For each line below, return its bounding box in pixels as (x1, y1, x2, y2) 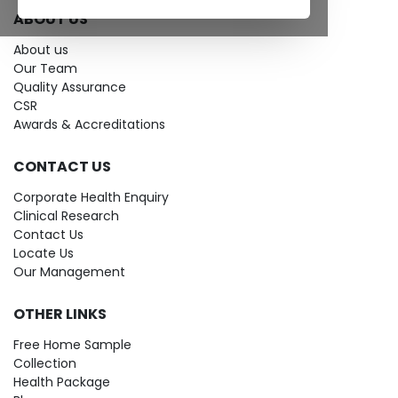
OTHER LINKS (13, 304, 107, 324)
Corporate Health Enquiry (13, 188, 169, 206)
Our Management (13, 263, 125, 281)
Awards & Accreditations (13, 115, 165, 133)
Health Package (13, 373, 110, 391)
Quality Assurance (13, 78, 126, 96)
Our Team (13, 60, 77, 77)
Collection (13, 354, 76, 372)
